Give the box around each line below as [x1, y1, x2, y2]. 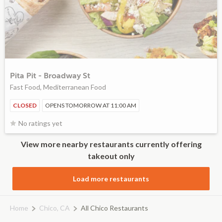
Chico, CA [39, 204, 70, 212]
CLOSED [13, 102, 37, 109]
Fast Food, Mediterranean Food [10, 83, 106, 91]
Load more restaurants [73, 174, 149, 183]
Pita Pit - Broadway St [10, 71, 90, 80]
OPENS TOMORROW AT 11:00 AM [45, 102, 136, 109]
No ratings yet [18, 119, 62, 127]
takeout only [87, 151, 135, 161]
